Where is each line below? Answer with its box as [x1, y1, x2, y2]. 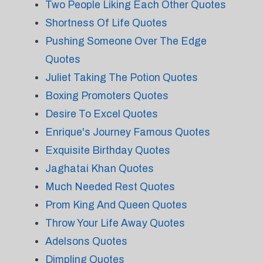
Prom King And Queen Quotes [45, 199, 187, 211]
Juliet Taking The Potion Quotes [45, 72, 198, 83]
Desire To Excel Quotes [45, 108, 158, 120]
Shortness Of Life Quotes [45, 17, 167, 29]
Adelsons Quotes [45, 235, 127, 247]
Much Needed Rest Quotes [45, 181, 175, 193]
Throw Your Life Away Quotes [45, 217, 185, 229]
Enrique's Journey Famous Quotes [45, 126, 210, 138]
